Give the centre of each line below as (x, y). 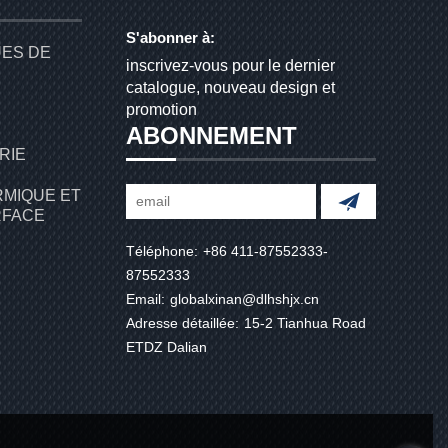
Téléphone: (162, 251)
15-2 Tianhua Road (305, 323)
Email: (145, 299)
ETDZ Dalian (166, 347)
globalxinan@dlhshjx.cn (244, 299)
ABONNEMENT (211, 135)
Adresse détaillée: (182, 323)
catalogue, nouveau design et (230, 87)
